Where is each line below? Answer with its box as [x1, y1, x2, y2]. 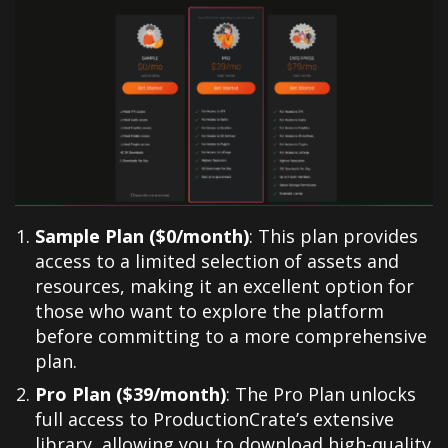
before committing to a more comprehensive [35, 324, 427, 349]
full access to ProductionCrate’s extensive [35, 407, 394, 432]
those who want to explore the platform [35, 299, 384, 324]
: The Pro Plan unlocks [226, 382, 416, 407]
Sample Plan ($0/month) [35, 224, 249, 249]
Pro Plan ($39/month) [35, 382, 226, 407]
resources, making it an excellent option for [35, 274, 414, 299]
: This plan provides [249, 224, 418, 249]
